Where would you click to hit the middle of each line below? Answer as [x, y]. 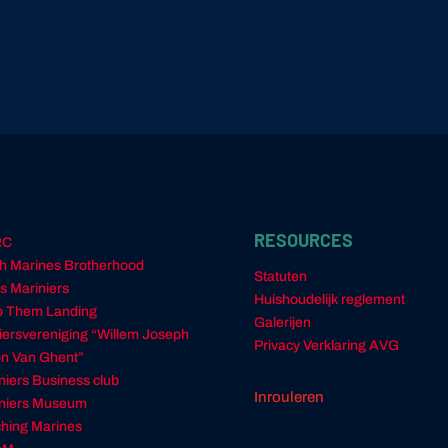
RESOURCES [303, 239]
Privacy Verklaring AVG [326, 345]
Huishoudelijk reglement [329, 299]
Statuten [280, 276]
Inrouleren [288, 397]
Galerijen [282, 322]
